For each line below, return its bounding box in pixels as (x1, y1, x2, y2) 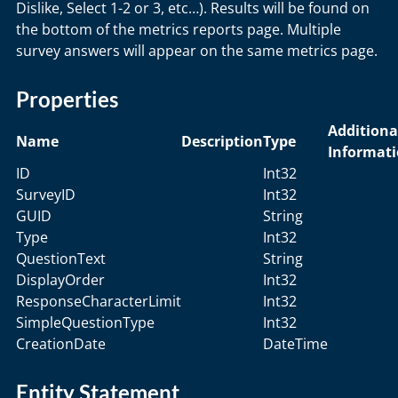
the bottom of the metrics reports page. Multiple (16, 20, 341, 39)
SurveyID (16, 185, 76, 204)
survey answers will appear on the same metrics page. (16, 41, 378, 60)
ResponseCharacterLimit (16, 291, 181, 311)
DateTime (263, 334, 328, 354)
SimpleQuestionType (16, 313, 155, 332)
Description (181, 131, 263, 151)
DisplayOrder (16, 270, 105, 290)
